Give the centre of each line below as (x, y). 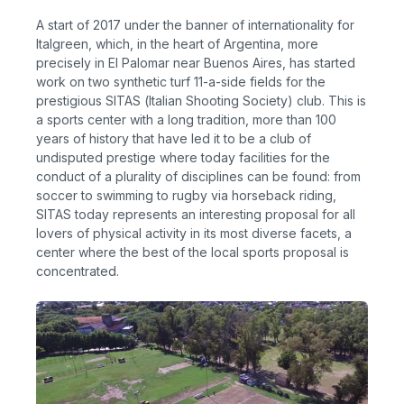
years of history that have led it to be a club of (174, 139)
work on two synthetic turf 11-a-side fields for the (181, 82)
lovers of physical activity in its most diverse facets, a (194, 234)
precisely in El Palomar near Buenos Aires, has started (196, 63)
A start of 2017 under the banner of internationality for (195, 25)
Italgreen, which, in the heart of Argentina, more (177, 44)
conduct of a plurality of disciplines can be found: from (198, 177)
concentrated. (78, 271)
